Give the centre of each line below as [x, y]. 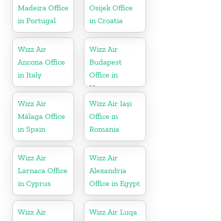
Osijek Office [111, 7]
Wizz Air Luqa [113, 212]
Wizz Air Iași [111, 103]
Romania [105, 129]
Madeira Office [43, 7]
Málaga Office [41, 116]
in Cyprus [34, 183]
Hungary [105, 87]
